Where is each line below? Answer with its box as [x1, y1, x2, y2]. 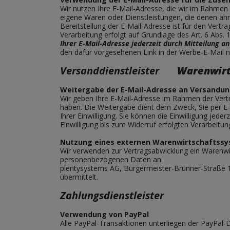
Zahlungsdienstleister [60, 188, 179, 202]
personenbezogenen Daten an [60, 155, 161, 164]
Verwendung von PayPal [60, 209, 149, 219]
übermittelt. [60, 172, 98, 182]
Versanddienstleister [60, 64, 175, 78]
